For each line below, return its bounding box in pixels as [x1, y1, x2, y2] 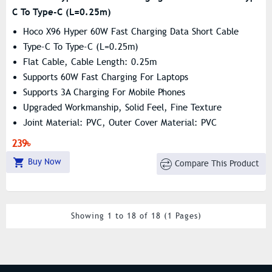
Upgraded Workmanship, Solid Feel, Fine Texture [23, 102, 222, 113]
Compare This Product [175, 158, 260, 169]
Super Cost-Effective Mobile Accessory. [23, 148, 179, 158]
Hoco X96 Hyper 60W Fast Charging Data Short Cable [23, 26, 239, 37]
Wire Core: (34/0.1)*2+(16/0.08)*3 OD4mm [23, 132, 202, 143]
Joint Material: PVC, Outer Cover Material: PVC [23, 117, 217, 128]
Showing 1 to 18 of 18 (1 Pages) [70, 211, 202, 221]
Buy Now [27, 157, 61, 167]
